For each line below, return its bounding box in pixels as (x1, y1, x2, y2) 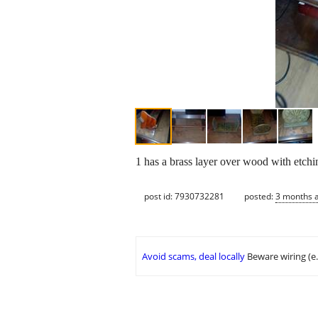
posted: (244, 190, 275, 202)
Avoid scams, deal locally (142, 250, 245, 263)
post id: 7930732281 (144, 190, 224, 202)
